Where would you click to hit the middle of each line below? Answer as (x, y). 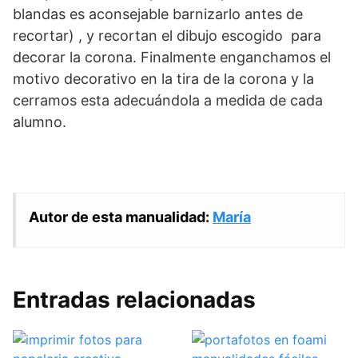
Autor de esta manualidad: (121, 217)
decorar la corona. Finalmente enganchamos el (172, 57)
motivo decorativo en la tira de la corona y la (163, 78)
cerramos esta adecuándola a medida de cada (168, 100)
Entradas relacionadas (134, 299)
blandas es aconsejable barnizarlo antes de (158, 14)
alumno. (40, 121)
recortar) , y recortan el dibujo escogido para (167, 35)
